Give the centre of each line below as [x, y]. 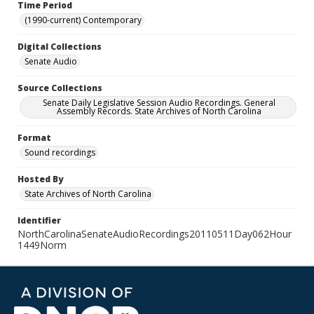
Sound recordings [60, 152]
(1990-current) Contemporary [83, 20]
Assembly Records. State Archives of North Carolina [159, 111]
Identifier [39, 220]
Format [34, 138]
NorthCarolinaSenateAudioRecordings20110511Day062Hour [155, 234]
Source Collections [60, 88]
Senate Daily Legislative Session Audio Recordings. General [159, 103]
